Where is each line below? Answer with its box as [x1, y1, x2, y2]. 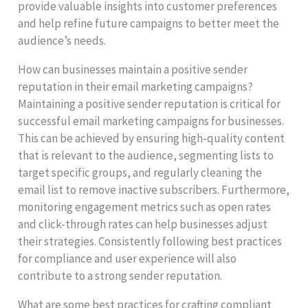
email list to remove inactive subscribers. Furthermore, [18, 181, 290, 197]
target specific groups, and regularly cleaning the [18, 164, 263, 180]
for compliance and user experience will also [18, 250, 237, 266]
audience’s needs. [18, 32, 107, 48]
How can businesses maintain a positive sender [18, 61, 248, 77]
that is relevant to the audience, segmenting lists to [18, 147, 274, 163]
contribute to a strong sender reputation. [18, 267, 223, 283]
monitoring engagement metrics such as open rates [18, 199, 272, 214]
